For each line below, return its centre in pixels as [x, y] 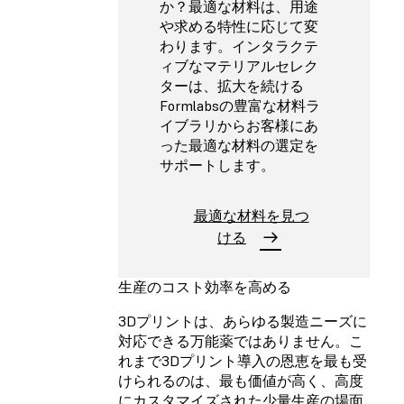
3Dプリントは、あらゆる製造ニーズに [243, 321]
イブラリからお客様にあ [239, 126]
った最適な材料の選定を [239, 146]
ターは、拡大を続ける [232, 86]
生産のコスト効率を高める [205, 286]
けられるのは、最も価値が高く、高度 [241, 380]
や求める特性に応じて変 [239, 27]
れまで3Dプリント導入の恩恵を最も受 [243, 360]
